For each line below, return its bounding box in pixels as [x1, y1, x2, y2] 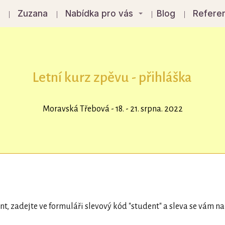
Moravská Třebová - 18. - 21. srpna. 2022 [42, 104, 183, 114]
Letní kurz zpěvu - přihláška [32, 70, 192, 85]
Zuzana [18, 8, 48, 19]
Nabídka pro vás [65, 8, 134, 19]
